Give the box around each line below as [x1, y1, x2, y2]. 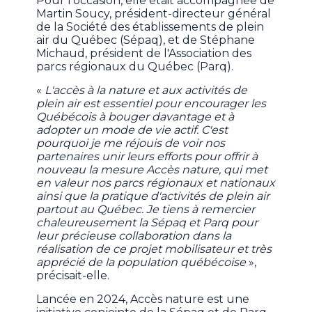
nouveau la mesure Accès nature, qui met [36, 163, 268, 177]
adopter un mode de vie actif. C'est [36, 123, 228, 137]
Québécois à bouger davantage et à [36, 110, 235, 124]
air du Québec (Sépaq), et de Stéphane [36, 33, 256, 47]
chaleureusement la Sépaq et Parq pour [36, 216, 258, 230]
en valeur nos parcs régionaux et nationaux [36, 176, 276, 190]
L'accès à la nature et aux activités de [45, 84, 248, 97]
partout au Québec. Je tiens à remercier [36, 203, 256, 217]
